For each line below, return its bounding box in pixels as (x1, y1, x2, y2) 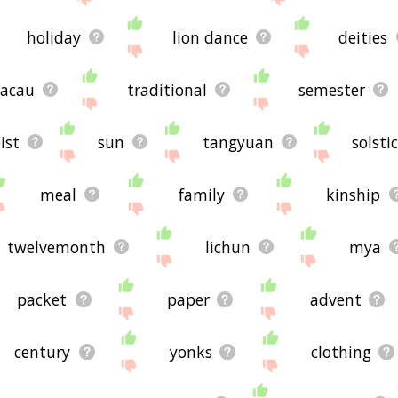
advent (309, 288, 362, 310)
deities (338, 26, 388, 48)
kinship (326, 183, 381, 205)
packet (17, 288, 68, 310)
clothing (310, 340, 371, 362)
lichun (204, 235, 251, 258)
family (178, 183, 225, 205)
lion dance (171, 26, 248, 48)
